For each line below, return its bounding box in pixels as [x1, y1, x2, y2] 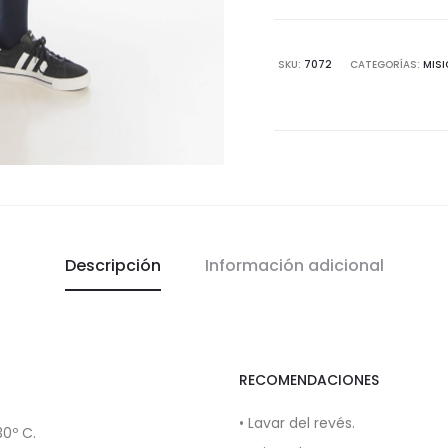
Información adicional [204, 254, 384, 277]
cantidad [353, 35, 416, 55]
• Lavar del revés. [239, 413, 355, 433]
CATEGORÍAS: [349, 57, 423, 72]
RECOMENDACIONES [239, 370, 379, 390]
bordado [353, 7, 412, 27]
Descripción [64, 254, 161, 277]
